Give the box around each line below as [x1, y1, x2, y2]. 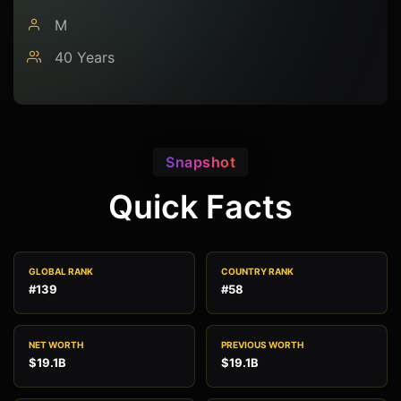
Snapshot [166, 153, 235, 172]
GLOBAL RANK [29, 266, 93, 277]
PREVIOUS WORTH [221, 339, 303, 351]
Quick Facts [108, 187, 293, 227]
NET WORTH [29, 339, 83, 351]
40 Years [50, 48, 115, 67]
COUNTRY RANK [221, 266, 294, 277]
